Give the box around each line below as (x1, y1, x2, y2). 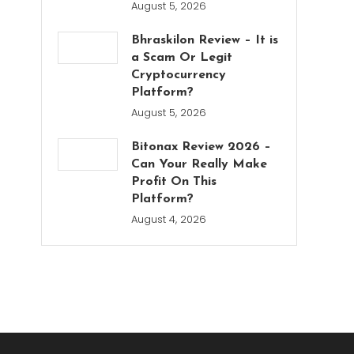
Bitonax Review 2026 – (131, 141, 272, 153)
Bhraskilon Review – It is (131, 34, 279, 47)
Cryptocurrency (131, 69, 227, 81)
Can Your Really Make (131, 158, 268, 171)
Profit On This (131, 175, 217, 188)
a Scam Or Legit (131, 51, 233, 64)
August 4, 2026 (131, 212, 207, 227)
